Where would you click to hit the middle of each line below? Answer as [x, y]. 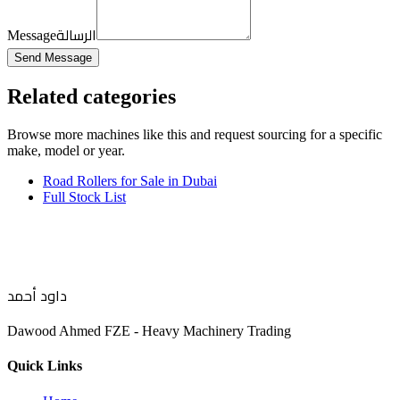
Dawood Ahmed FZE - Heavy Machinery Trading [149, 331]
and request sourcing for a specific [284, 135]
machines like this [137, 135]
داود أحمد [37, 296]
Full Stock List [84, 197]
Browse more [47, 135]
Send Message [53, 58]
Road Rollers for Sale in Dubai [130, 181]
